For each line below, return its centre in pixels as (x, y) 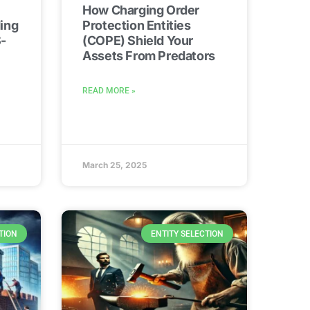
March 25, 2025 (115, 165)
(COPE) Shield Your (138, 41)
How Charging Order (141, 10)
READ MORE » (109, 91)
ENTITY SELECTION (187, 234)
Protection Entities (137, 26)
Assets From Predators (149, 56)
